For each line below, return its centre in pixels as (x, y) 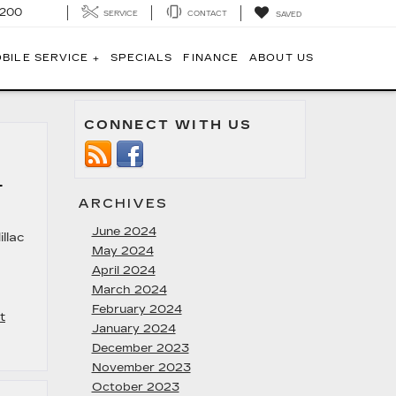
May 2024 (122, 251)
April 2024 (123, 270)
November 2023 (141, 368)
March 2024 (129, 290)
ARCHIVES (123, 204)
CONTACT (207, 14)
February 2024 (137, 309)
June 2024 (124, 232)
